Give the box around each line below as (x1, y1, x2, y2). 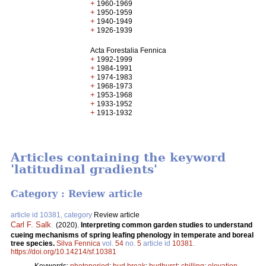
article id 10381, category (11, 210, 94, 219)
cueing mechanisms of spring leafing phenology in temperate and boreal (11, 230, 254, 239)
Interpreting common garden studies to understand (81, 220, 252, 229)
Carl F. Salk (11, 220, 51, 229)
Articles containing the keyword (11, 150, 226, 165)
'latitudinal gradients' (11, 162, 157, 177)
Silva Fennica (56, 239, 100, 248)
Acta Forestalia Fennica (90, 46, 167, 55)
